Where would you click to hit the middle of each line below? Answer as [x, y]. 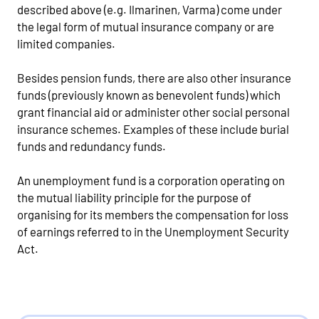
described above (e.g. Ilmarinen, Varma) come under [150, 9]
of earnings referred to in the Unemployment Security [153, 231]
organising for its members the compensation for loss [153, 214]
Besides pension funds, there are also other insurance [154, 77]
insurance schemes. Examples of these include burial [153, 129]
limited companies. [66, 43]
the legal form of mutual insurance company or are [146, 26]
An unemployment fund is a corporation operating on [151, 180]
